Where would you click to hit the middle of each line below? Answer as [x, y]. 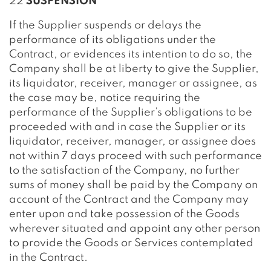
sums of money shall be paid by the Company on [133, 185]
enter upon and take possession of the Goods [124, 214]
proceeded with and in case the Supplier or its [127, 127]
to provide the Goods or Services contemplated [131, 243]
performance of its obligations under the [113, 40]
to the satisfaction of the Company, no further [124, 171]
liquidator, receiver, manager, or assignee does [132, 142]
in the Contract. [48, 258]
